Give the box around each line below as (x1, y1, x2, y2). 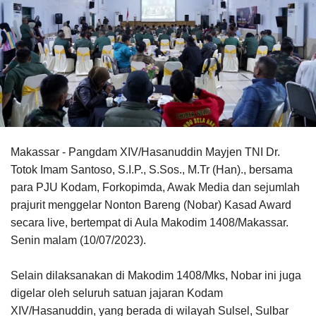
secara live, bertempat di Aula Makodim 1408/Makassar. (11, 216, 288, 229)
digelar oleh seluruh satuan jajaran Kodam (11, 286, 223, 299)
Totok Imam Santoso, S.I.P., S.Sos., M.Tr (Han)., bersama (11, 163, 293, 176)
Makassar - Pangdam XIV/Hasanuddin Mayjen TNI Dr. (11, 145, 280, 158)
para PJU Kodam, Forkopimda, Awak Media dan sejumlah (11, 181, 300, 193)
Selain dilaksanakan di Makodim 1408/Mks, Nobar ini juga (11, 269, 301, 281)
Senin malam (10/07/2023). (11, 233, 146, 246)
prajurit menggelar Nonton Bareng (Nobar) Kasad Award (11, 198, 291, 211)
